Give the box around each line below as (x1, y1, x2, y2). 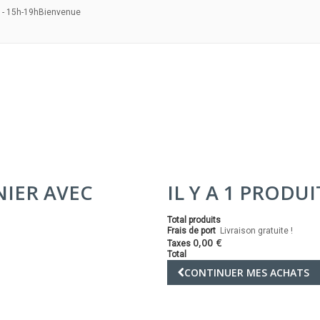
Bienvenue (39, 7, 81, 17)
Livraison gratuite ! (220, 226, 293, 236)
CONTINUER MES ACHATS (184, 266, 309, 279)
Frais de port (167, 226, 220, 236)
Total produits (167, 215, 221, 225)
